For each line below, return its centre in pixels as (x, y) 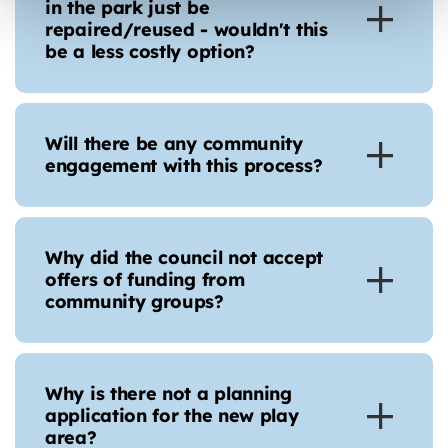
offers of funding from (145, 279)
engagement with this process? (184, 165)
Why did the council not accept (184, 257)
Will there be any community (174, 143)
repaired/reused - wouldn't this (186, 29)
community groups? (137, 301)
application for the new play (172, 415)
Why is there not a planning (168, 393)
